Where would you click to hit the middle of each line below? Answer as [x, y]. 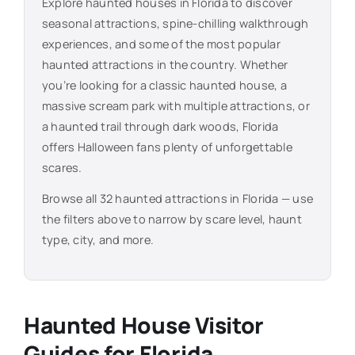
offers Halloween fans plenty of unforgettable [167, 147]
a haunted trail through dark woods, [142, 127]
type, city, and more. [98, 240]
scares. [62, 168]
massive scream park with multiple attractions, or [176, 106]
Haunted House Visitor [144, 325]
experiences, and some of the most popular [161, 44]
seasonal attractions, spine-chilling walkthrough [175, 24]
